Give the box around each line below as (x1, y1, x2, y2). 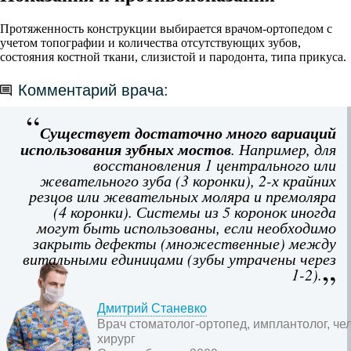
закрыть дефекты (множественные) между (33, 232, 336, 253)
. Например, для (231, 138, 336, 159)
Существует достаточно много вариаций (40, 121, 336, 143)
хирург (97, 331, 136, 346)
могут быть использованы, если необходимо (37, 216, 336, 237)
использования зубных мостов (20, 137, 231, 160)
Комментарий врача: (18, 81, 168, 99)
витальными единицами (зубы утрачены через (23, 248, 336, 269)
